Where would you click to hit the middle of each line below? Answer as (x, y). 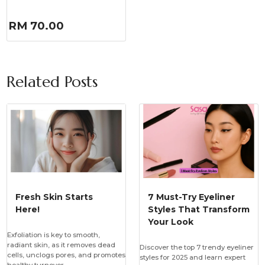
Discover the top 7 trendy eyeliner (196, 248)
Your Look (170, 222)
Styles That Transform (198, 209)
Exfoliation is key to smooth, (53, 235)
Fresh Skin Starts (54, 197)
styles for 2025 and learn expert (192, 258)
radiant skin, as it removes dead (61, 245)
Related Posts (52, 81)
